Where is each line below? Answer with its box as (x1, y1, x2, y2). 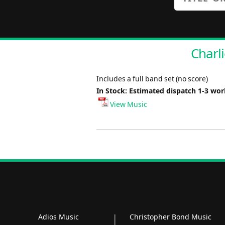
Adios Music (38, 212, 79, 221)
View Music (108, 99, 147, 109)
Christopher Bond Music (130, 212, 212, 221)
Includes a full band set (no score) (96, 74, 208, 83)
